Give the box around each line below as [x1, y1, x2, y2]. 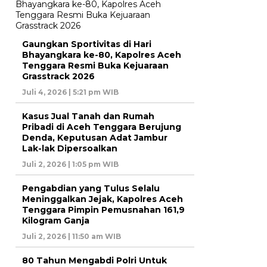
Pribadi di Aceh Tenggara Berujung [22, 121, 181, 132]
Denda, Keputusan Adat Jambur [22, 132, 167, 143]
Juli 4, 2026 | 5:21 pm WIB [22, 87, 119, 97]
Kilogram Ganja [22, 215, 89, 226]
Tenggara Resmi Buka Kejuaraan [22, 60, 169, 71]
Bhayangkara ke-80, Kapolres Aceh [22, 49, 181, 60]
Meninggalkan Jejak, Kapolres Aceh [22, 193, 183, 204]
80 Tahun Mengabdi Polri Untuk [22, 254, 167, 266]
